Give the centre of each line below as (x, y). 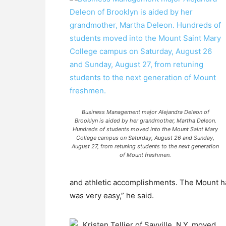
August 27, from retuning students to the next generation (145, 146)
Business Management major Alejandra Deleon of (145, 112)
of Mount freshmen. (145, 155)
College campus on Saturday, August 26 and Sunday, (145, 138)
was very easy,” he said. (112, 195)
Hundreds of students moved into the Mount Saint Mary (145, 129)
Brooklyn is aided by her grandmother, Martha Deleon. (145, 121)
